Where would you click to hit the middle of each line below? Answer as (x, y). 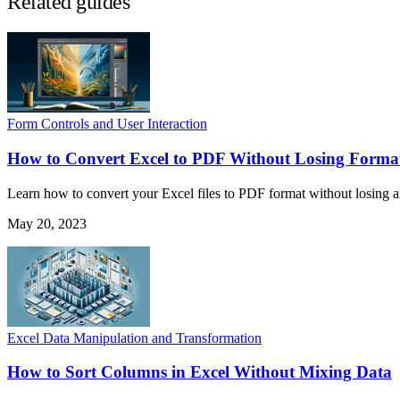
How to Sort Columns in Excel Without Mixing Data (200, 372)
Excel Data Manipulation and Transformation (134, 337)
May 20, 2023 (47, 223)
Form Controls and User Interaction (107, 124)
